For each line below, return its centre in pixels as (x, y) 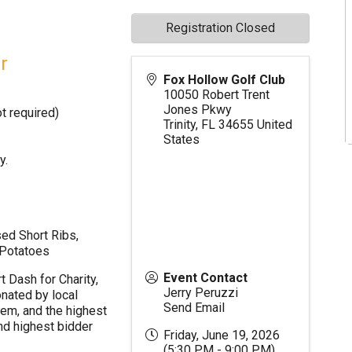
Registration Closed (221, 28)
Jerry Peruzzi (201, 293)
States (182, 139)
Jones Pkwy (198, 110)
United (275, 125)
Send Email (194, 308)
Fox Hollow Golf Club (225, 80)
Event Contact (206, 278)
